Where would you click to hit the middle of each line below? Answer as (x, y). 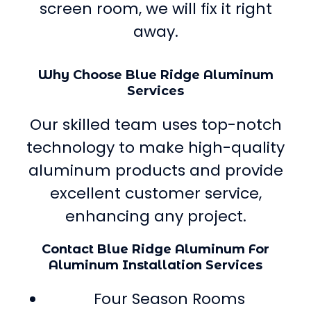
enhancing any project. (155, 216)
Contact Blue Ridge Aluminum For (155, 249)
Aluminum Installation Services (155, 265)
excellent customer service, (155, 193)
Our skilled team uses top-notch (155, 124)
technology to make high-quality (155, 147)
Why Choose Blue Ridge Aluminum (155, 75)
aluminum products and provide (155, 170)
